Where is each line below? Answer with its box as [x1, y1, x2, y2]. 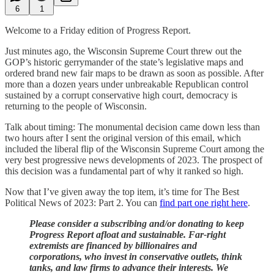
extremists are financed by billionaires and [29, 240, 197, 251]
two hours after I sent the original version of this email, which [5, 132, 241, 143]
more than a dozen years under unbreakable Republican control [5, 78, 248, 89]
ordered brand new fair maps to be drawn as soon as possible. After [5, 67, 264, 78]
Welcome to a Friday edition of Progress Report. [5, 24, 191, 35]
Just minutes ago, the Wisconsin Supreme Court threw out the [5, 45, 242, 56]
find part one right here [160, 197, 248, 208]
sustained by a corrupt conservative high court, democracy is [5, 89, 237, 100]
